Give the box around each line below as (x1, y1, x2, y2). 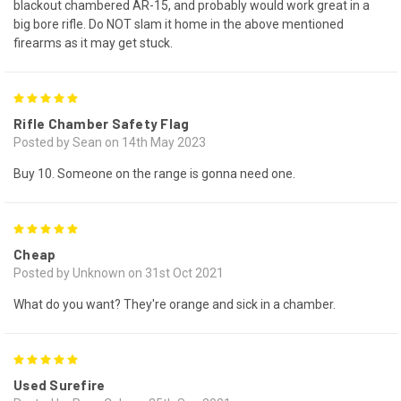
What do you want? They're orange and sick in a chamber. (13, 296, 336, 311)
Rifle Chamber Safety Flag (13, 115, 190, 132)
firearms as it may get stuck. (13, 35, 173, 50)
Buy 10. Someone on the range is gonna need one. (13, 166, 295, 181)
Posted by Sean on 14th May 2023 (13, 134, 206, 149)
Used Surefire (13, 376, 106, 393)
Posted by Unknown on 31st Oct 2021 (13, 265, 224, 280)
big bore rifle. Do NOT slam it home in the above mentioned (13, 16, 344, 31)
